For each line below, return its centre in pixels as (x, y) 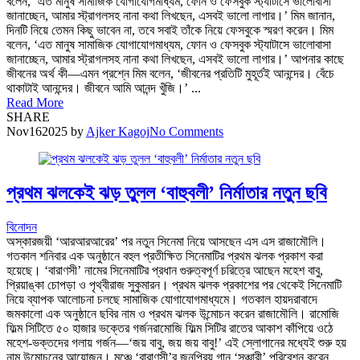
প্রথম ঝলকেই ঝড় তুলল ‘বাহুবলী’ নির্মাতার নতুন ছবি (167, 192)
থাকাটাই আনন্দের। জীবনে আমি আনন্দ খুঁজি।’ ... (104, 88)
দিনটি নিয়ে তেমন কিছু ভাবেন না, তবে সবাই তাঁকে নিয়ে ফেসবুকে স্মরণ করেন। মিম (170, 30)
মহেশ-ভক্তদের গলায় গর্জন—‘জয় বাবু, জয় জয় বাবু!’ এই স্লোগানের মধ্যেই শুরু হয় (176, 342)
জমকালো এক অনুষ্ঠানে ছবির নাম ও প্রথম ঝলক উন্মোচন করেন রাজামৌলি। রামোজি (173, 313)
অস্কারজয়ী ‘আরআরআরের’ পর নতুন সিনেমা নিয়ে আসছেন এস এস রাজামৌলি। (166, 241)
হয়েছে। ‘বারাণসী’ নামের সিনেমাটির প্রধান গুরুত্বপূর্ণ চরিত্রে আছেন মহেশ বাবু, (165, 270)
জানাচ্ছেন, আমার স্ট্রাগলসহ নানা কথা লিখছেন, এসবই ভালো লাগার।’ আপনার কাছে (175, 59)
